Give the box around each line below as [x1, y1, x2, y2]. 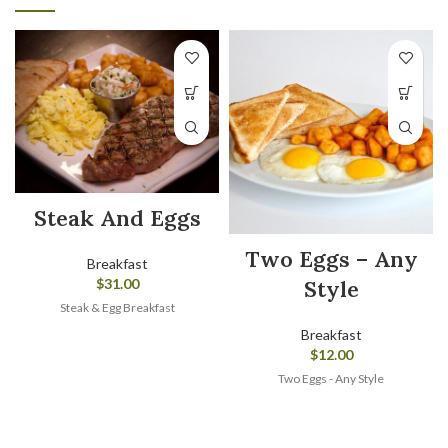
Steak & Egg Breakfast [59, 300, 175, 316]
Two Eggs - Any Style [278, 371, 384, 387]
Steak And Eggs [33, 204, 201, 233]
